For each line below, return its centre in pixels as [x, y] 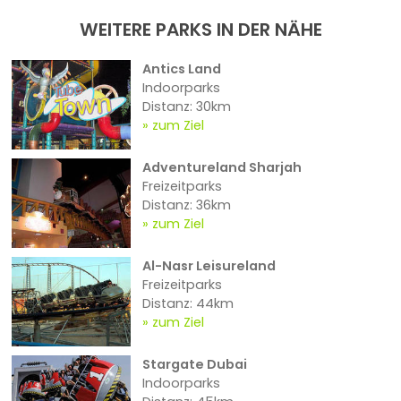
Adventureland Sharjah [222, 168]
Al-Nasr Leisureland [209, 266]
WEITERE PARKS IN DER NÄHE [200, 30]
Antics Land [181, 69]
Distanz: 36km [186, 205]
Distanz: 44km [188, 304]
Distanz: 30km [186, 107]
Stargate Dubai [194, 365]
